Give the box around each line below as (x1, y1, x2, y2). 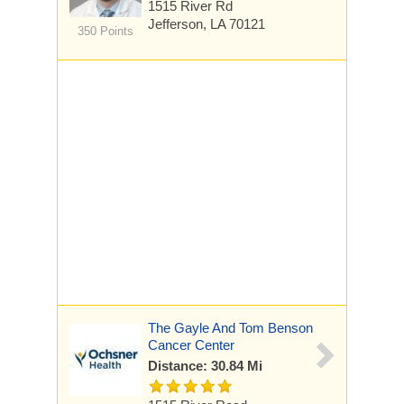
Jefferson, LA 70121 (148, 16, 265, 32)
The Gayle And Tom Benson (148, 320, 313, 335)
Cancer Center (148, 337, 234, 353)
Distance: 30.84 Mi (148, 358, 262, 373)
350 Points (77, 24, 133, 38)
